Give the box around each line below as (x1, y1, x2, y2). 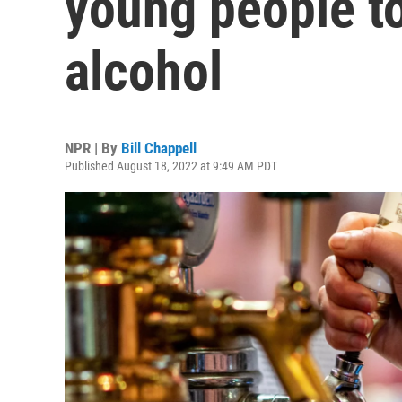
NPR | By (65, 139, 121, 157)
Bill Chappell (121, 139, 197, 157)
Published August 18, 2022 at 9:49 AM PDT (65, 159, 277, 173)
